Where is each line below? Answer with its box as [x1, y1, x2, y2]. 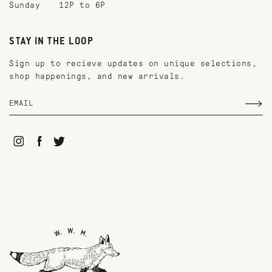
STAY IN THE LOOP [9, 36, 93, 48]
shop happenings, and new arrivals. [9, 72, 185, 81]
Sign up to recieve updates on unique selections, [9, 59, 257, 69]
